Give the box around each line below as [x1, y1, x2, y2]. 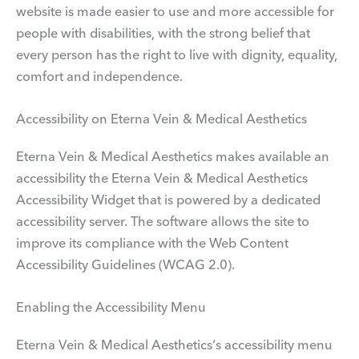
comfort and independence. [16, 67, 183, 84]
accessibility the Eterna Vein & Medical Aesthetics [16, 169, 308, 186]
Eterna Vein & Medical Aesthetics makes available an [16, 147, 329, 164]
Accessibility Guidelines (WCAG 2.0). [16, 256, 235, 272]
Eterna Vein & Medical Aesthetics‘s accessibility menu [16, 337, 333, 353]
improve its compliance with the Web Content [16, 234, 288, 251]
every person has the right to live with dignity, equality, [16, 46, 337, 63]
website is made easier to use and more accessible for [16, 2, 334, 19]
